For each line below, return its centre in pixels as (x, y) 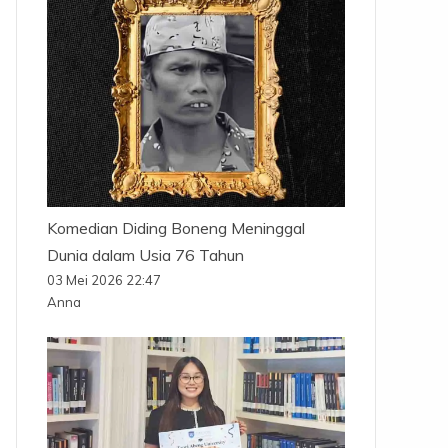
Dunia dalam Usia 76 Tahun (145, 254)
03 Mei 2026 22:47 (103, 279)
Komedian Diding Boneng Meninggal (175, 227)
